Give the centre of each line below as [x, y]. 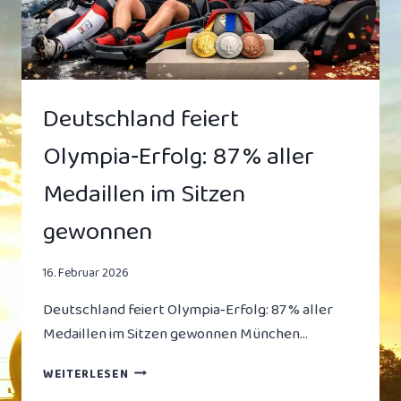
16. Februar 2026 [86, 273]
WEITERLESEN [86, 374]
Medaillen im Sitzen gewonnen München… [175, 334]
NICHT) [149, 12]
